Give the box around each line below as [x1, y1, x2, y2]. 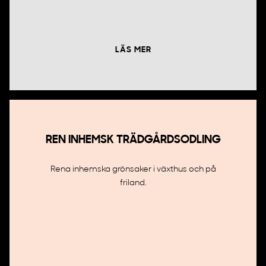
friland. [119, 179, 147, 188]
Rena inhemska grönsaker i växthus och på [50, 165, 216, 174]
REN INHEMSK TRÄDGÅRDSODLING [45, 135, 221, 146]
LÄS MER [115, 46, 151, 55]
